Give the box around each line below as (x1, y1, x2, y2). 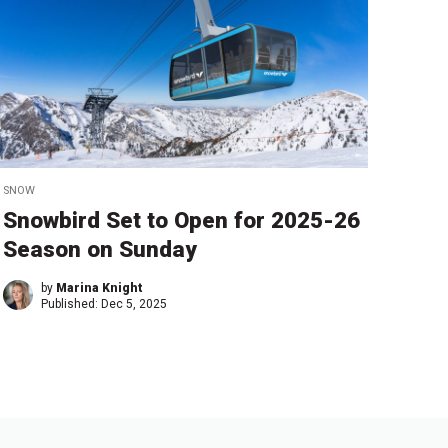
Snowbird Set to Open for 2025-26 (2, 206, 360, 233)
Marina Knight (55, 280, 143, 295)
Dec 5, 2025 (100, 296, 167, 311)
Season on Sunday (2, 235, 197, 262)
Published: (40, 296, 101, 311)
